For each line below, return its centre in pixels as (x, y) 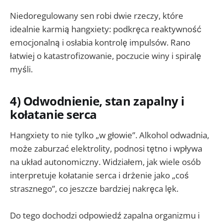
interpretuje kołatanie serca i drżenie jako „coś (99, 175)
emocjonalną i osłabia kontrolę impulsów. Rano (100, 43)
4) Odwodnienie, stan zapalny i (97, 101)
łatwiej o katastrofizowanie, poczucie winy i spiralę (106, 56)
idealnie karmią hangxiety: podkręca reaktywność (106, 29)
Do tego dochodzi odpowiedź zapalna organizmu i (105, 215)
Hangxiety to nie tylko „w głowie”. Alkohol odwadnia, (110, 135)
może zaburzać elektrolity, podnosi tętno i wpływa (106, 148)
